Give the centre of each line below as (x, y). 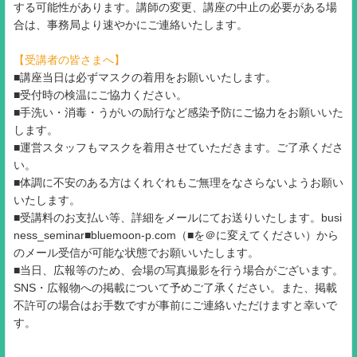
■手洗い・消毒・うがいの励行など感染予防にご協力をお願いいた (178, 113)
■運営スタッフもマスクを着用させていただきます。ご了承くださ (178, 148)
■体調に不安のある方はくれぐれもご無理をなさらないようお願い (178, 183)
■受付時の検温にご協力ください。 (100, 95)
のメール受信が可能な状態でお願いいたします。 (136, 253)
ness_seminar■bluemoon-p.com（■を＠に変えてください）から (176, 235)
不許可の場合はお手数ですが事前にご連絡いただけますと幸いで (175, 306)
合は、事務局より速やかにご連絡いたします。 (131, 25)
